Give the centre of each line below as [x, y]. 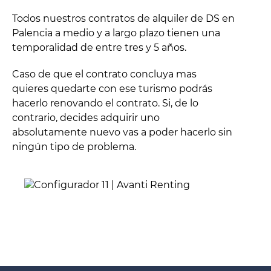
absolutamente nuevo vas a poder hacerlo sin [122, 132]
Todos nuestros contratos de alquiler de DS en [123, 19]
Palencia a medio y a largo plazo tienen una [116, 33]
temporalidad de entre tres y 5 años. [99, 48]
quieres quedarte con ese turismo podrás [112, 89]
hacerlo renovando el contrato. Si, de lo [105, 103]
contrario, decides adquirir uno [86, 118]
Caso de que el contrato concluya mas [104, 74]
